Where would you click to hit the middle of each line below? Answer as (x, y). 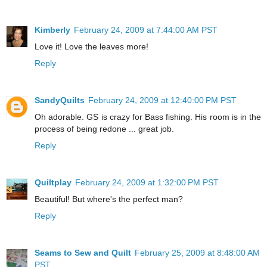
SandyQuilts (60, 100)
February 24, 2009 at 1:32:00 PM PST (147, 182)
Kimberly (52, 30)
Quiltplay (53, 182)
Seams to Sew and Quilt (83, 252)
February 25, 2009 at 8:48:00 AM (197, 252)
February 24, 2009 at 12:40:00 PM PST (162, 100)
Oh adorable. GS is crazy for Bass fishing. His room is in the (148, 117)
